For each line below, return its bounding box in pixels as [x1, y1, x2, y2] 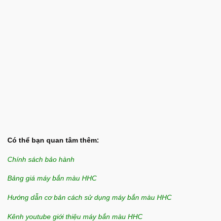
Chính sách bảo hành [7, 155, 74, 163]
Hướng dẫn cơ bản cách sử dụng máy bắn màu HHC [7, 193, 172, 201]
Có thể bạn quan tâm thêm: [7, 136, 99, 144]
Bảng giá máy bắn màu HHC [7, 175, 97, 183]
